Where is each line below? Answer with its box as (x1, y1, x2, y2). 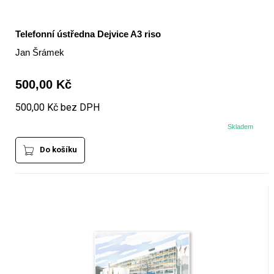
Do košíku (39, 145, 77, 155)
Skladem (228, 123, 254, 131)
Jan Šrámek (15, 47, 64, 58)
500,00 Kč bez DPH (15, 102, 100, 114)
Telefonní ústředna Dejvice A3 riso (15, 29, 161, 40)
